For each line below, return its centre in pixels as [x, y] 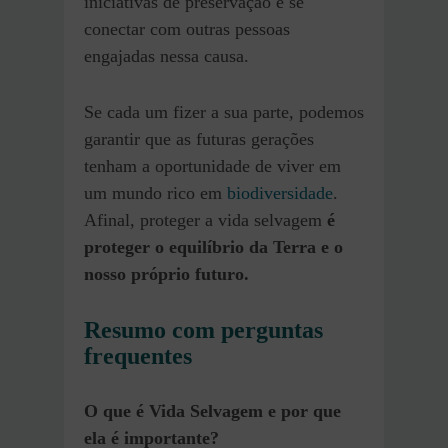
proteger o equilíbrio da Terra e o [213, 247]
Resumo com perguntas [203, 330]
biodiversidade [280, 193]
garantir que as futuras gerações [199, 139]
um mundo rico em [155, 193]
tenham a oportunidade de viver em [212, 166]
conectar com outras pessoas [187, 29]
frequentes [138, 356]
